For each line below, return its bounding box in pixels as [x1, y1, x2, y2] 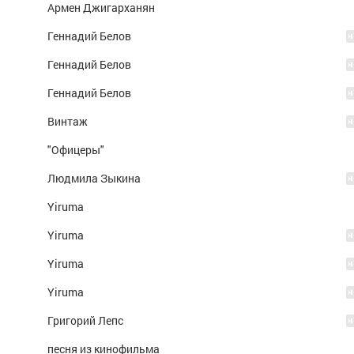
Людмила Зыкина [47, 171, 141, 186]
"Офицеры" [47, 142, 104, 157]
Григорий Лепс [47, 313, 123, 328]
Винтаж [47, 114, 88, 129]
